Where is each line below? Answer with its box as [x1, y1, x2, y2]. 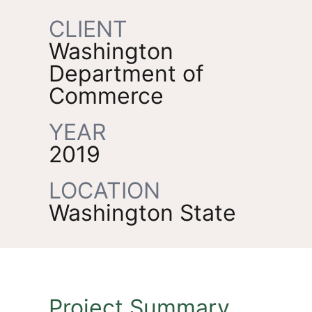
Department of [49, 59, 204, 87]
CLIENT [49, 15, 127, 42]
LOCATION [49, 176, 160, 204]
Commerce [49, 81, 164, 109]
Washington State [49, 198, 236, 226]
